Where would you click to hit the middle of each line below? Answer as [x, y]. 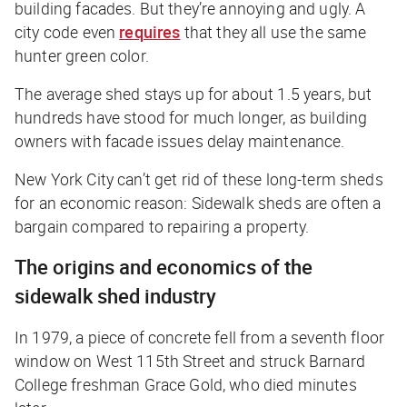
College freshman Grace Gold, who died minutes [186, 385]
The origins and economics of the [164, 267]
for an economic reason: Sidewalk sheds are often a [198, 203]
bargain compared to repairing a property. [162, 227]
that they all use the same [273, 32]
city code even [67, 32]
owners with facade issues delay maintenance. [180, 141]
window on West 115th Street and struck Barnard [190, 361]
